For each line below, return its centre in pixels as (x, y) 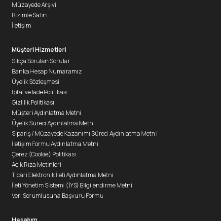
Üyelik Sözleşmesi (36, 82)
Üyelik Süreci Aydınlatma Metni (53, 123)
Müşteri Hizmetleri (39, 50)
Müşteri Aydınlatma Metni (47, 113)
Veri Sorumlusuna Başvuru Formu (58, 196)
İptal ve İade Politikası (40, 92)
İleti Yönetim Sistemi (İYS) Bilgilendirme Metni (72, 185)
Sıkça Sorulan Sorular (41, 61)
